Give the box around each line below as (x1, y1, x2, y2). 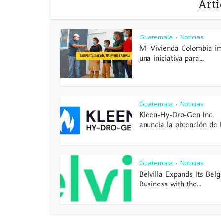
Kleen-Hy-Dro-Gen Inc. (139, 110, 214, 120)
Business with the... (139, 179, 201, 189)
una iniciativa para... (139, 53, 204, 63)
